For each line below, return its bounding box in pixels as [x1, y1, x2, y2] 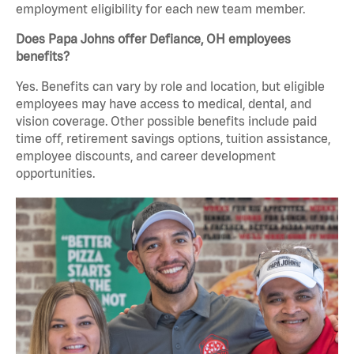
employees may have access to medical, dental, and [16, 96, 311, 111]
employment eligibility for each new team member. [16, 2, 305, 17]
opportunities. [16, 166, 95, 181]
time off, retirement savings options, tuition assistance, [16, 131, 330, 146]
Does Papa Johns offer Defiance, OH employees [16, 32, 291, 47]
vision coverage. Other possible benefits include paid [16, 114, 317, 129]
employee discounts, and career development [16, 149, 276, 164]
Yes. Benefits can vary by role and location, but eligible [16, 79, 325, 94]
